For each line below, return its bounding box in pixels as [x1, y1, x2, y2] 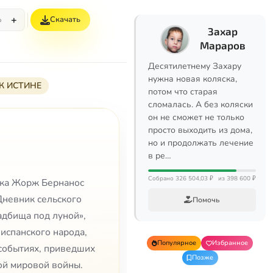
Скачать [50, 14, 81, 25]
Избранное [212, 238, 248, 247]
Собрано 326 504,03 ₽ [148, 174, 213, 183]
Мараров [200, 39, 246, 51]
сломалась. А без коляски [148, 99, 253, 110]
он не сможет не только [148, 112, 244, 123]
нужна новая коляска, [148, 73, 237, 85]
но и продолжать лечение [148, 137, 253, 149]
